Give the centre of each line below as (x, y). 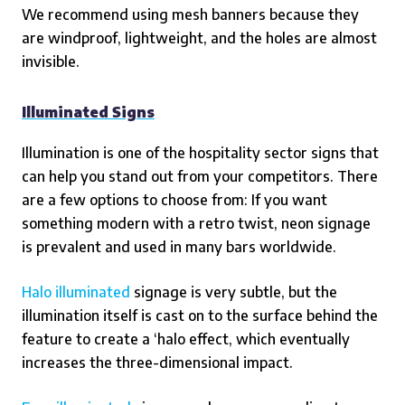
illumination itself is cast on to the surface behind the (200, 316)
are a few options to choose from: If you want (174, 200)
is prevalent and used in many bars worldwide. (179, 247)
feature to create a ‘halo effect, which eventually (186, 339)
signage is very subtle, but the (234, 292)
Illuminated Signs (88, 112)
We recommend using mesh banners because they (190, 14)
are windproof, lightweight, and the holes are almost (199, 38)
